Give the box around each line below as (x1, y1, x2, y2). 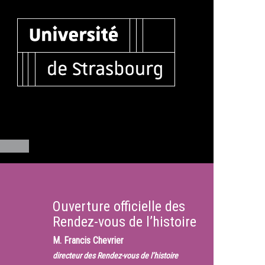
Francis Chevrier (63, 235, 124, 246)
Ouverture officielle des (52, 198, 185, 215)
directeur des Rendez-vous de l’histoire (52, 251, 178, 260)
